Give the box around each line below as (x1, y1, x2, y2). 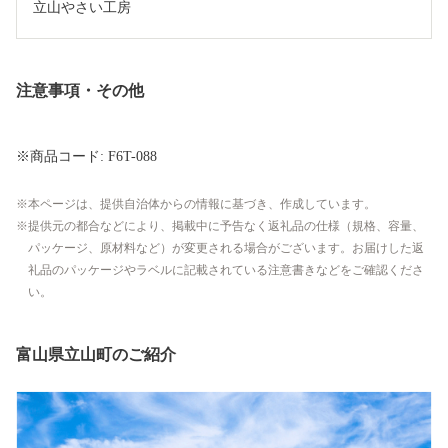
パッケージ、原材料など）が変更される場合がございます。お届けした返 (28, 241, 424, 256)
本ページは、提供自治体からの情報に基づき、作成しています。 (28, 197, 376, 212)
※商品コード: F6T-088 (16, 149, 157, 165)
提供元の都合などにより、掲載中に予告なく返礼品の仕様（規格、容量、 (28, 219, 424, 234)
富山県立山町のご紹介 (16, 346, 176, 364)
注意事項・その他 (16, 82, 144, 100)
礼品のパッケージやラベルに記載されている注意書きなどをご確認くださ (28, 263, 424, 278)
